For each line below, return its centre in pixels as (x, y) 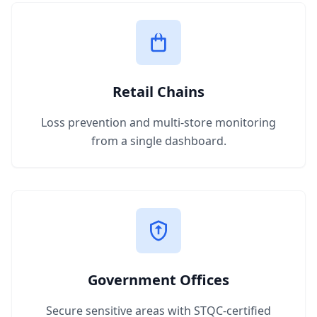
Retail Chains (158, 92)
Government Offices (158, 280)
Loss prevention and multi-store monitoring (158, 122)
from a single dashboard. (158, 141)
